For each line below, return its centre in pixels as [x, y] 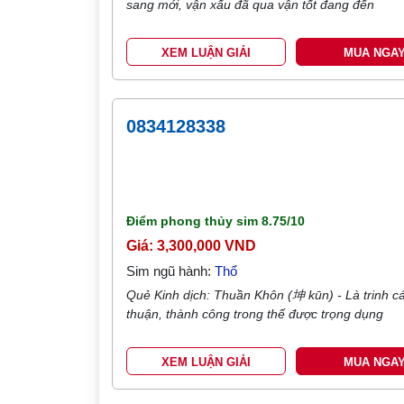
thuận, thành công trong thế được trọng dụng [255, 314]
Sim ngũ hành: [171, 271]
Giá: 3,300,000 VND [192, 246]
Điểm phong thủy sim [194, 221]
